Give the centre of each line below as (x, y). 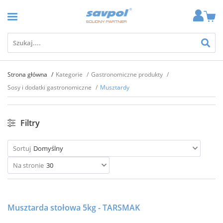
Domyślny (48, 148)
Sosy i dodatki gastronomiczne (50, 87)
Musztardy (115, 87)
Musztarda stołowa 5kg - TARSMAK (74, 208)
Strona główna (28, 74)
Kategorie (70, 74)
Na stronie (28, 165)
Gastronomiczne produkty (128, 74)
